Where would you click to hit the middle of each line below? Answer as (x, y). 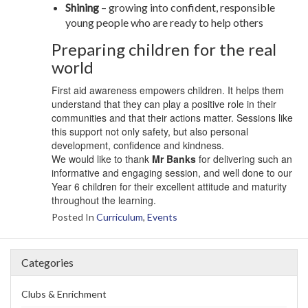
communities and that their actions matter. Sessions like (172, 117)
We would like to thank (102, 158)
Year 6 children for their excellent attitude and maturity (169, 186)
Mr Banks (174, 158)
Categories (47, 262)
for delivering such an (244, 158)
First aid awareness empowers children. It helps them (168, 90)
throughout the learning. (104, 200)
